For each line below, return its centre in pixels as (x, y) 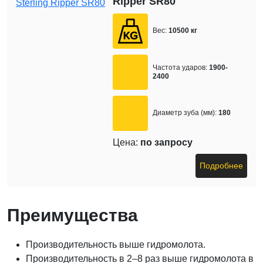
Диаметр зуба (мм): (185, 113)
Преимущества (73, 215)
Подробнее (221, 165)
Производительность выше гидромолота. (116, 244)
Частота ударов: (180, 67)
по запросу (167, 142)
